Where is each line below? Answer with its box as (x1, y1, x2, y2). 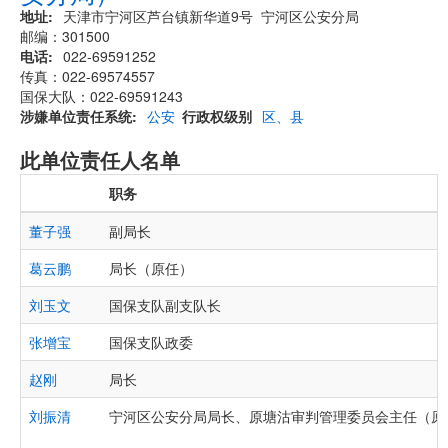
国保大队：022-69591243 (20, 86, 183, 106)
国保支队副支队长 (109, 295, 221, 315)
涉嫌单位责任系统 (20, 106, 132, 126)
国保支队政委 (109, 332, 193, 352)
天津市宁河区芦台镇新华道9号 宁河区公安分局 (63, 6, 359, 26)
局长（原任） (109, 258, 193, 278)
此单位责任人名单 (20, 145, 180, 174)
